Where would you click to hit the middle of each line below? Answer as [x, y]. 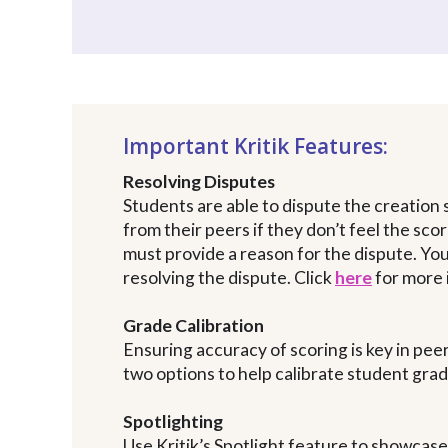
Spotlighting [173, 422]
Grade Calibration [193, 326]
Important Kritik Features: [255, 146]
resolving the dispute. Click [229, 278]
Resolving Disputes [199, 182]
